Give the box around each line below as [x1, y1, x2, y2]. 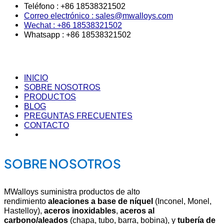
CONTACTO [24, 120, 69, 130]
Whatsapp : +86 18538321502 [24, 29, 131, 39]
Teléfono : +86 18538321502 [24, 1, 125, 10]
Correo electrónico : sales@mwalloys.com [24, 10, 173, 20]
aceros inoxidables [44, 205, 116, 215]
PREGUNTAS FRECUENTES [24, 111, 132, 120]
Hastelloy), [4, 205, 44, 215]
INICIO [24, 73, 48, 82]
